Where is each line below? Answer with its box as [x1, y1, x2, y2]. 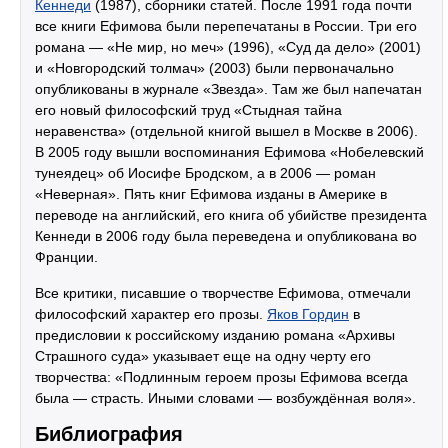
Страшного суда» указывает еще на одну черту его [35, 348, 371, 364]
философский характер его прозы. [35, 306, 267, 322]
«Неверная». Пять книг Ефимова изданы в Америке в [35, 186, 387, 202]
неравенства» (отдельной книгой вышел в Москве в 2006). [35, 123, 418, 139]
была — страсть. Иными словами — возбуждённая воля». [35, 390, 416, 406]
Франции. [35, 249, 98, 265]
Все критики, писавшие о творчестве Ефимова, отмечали [35, 285, 411, 301]
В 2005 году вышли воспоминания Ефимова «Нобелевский [35, 144, 424, 160]
